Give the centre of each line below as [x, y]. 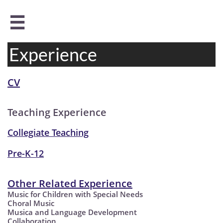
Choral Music [31, 203]
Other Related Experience [70, 183]
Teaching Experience [57, 112]
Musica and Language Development [72, 212]
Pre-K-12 [26, 153]
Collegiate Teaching [48, 132]
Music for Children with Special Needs [75, 194]
